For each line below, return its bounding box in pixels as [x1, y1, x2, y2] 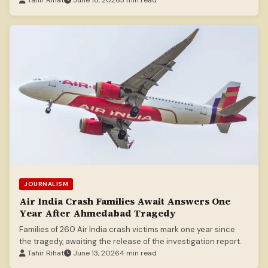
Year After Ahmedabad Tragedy [19, 206, 176, 220]
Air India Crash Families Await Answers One [19, 194, 230, 208]
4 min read [120, 248, 157, 258]
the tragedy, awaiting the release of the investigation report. [19, 236, 242, 247]
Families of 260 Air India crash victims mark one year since [19, 224, 235, 235]
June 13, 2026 [71, 248, 120, 258]
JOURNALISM [24, 180, 68, 188]
